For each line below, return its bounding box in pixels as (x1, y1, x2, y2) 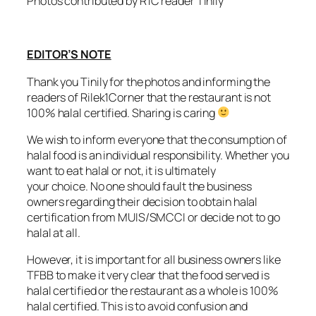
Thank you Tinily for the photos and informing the (27, 73, 271, 90)
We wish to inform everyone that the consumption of (27, 131, 287, 147)
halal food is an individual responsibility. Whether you (27, 147, 289, 163)
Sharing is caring (131, 104, 218, 121)
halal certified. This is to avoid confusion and (27, 298, 248, 315)
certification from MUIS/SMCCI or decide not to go (27, 209, 281, 225)
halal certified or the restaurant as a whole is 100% (27, 283, 279, 299)
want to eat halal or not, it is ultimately (27, 162, 216, 178)
